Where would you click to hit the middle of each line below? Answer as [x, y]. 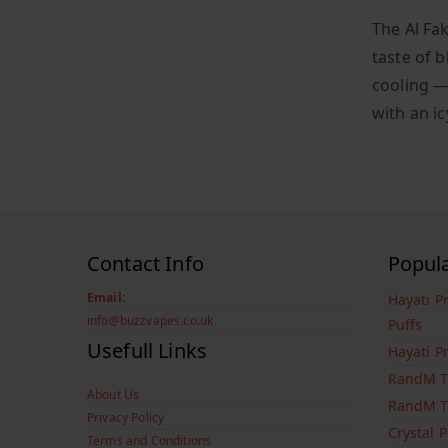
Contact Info [145, 264]
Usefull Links [147, 351]
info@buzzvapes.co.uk [150, 321]
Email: [106, 298]
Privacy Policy [126, 418]
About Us [113, 395]
